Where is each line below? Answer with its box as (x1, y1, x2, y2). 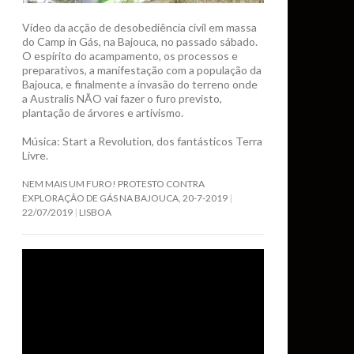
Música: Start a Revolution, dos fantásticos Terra (22, 134, 262, 149)
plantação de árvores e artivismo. (22, 106, 183, 120)
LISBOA (79, 206, 111, 219)
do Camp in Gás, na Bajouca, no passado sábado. (22, 35, 258, 49)
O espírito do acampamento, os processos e (22, 49, 238, 63)
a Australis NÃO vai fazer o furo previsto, (22, 92, 222, 106)
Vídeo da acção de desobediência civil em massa (22, 21, 257, 35)
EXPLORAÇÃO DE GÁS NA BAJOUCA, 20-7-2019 (22, 192, 228, 205)
